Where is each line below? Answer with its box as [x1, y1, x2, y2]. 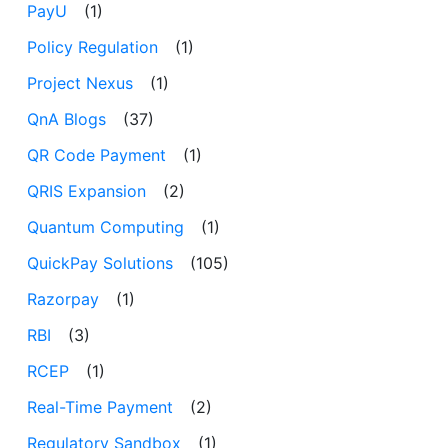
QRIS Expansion [27, 180, 146, 201]
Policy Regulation [27, 36, 158, 57]
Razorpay [27, 288, 99, 309]
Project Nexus [27, 72, 133, 93]
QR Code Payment [27, 144, 166, 165]
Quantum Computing [27, 216, 184, 237]
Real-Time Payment [27, 396, 173, 417]
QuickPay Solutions [27, 252, 173, 273]
